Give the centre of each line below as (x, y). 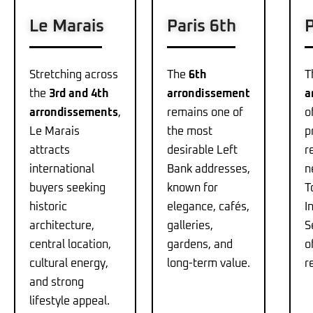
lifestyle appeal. (70, 301)
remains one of (205, 113)
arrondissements (74, 113)
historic (48, 207)
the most (189, 132)
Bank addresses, (208, 169)
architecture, (62, 226)
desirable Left (202, 151)
